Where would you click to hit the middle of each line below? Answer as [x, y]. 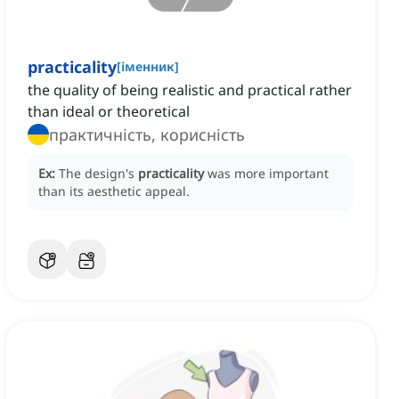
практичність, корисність [203, 135]
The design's [98, 174]
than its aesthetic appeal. [114, 191]
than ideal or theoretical [109, 112]
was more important [268, 174]
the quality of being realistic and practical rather [190, 90]
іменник [148, 67]
